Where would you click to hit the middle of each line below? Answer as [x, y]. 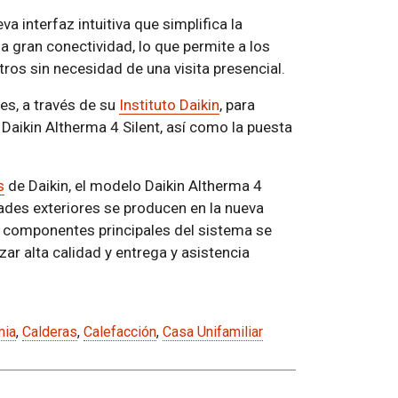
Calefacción [119, 332]
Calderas [49, 332]
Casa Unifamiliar [212, 332]
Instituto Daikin [169, 105]
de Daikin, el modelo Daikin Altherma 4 [133, 186]
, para [237, 105]
